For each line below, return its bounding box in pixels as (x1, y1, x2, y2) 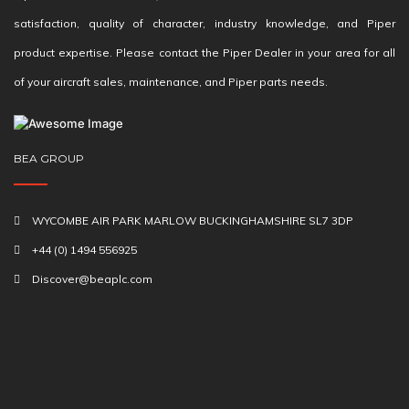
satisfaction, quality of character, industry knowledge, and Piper (14, 16, 395, 30)
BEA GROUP (14, 152, 84, 165)
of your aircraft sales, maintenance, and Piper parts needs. (14, 75, 328, 89)
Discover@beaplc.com (32, 272, 152, 286)
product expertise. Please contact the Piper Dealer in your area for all (14, 46, 395, 59)
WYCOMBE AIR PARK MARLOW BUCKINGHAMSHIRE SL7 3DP (32, 214, 353, 227)
